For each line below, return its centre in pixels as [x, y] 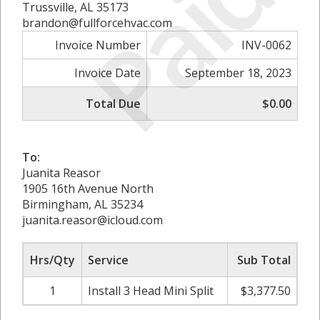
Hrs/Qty [52, 260]
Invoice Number [98, 45]
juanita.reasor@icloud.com [92, 220]
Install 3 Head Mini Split [151, 291]
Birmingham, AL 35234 [82, 204]
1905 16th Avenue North [88, 189]
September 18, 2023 [238, 73]
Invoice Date [107, 73]
